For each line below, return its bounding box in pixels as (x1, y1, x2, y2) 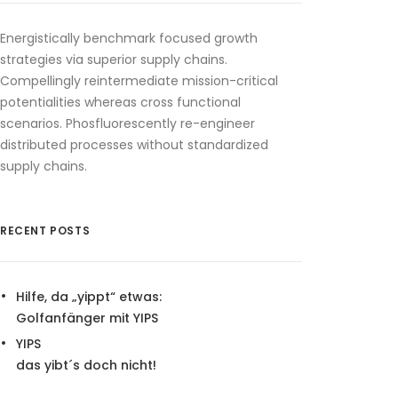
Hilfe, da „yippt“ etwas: (16, 288, 162, 306)
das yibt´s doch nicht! (16, 356, 156, 374)
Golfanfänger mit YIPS (16, 309, 158, 327)
